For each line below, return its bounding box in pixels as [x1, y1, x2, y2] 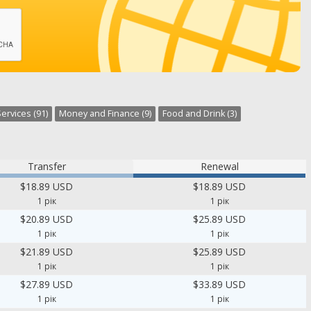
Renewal [200, 160, 239, 173]
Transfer [27, 160, 66, 173]
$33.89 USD [193, 278, 246, 291]
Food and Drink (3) [162, 108, 237, 119]
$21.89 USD [20, 245, 74, 258]
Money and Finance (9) [59, 108, 151, 119]
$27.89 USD [20, 278, 74, 291]
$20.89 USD [20, 212, 74, 226]
